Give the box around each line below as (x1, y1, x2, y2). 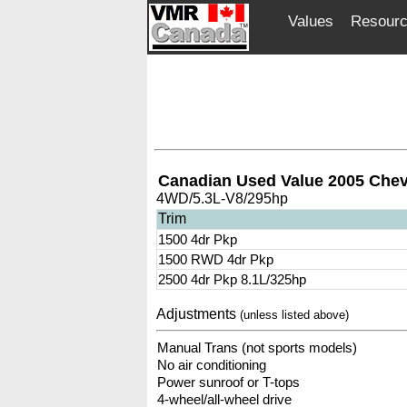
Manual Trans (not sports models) (157, 340, 358, 355)
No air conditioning (157, 357, 267, 372)
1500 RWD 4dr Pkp (158, 252, 274, 267)
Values (288, 13, 333, 30)
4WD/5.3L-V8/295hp (156, 191, 289, 206)
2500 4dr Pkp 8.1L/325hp (158, 272, 307, 287)
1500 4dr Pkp (158, 232, 238, 247)
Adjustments (156, 306, 241, 322)
